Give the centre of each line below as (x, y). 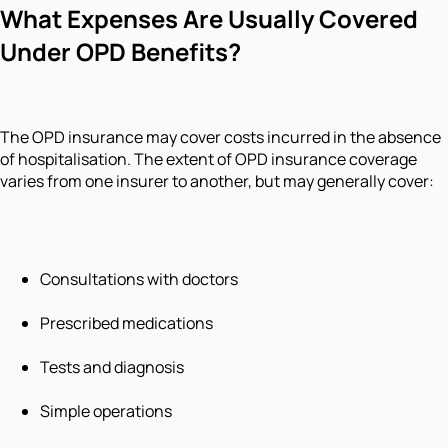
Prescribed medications (126, 322)
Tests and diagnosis (112, 366)
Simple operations (106, 410)
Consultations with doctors (139, 278)
